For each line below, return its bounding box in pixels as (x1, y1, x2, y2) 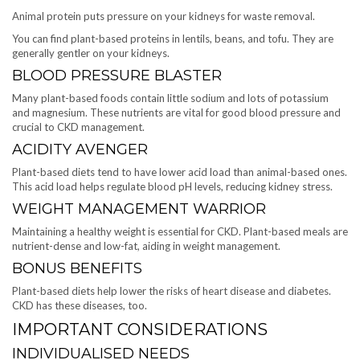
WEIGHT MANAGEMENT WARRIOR (12, 199, 266, 218)
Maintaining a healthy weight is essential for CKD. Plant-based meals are (12, 224, 348, 238)
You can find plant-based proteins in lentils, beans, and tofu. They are (12, 31, 333, 45)
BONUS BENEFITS (12, 259, 142, 277)
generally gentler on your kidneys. (12, 46, 170, 59)
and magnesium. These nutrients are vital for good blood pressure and (12, 105, 341, 119)
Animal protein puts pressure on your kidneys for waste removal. (12, 9, 315, 22)
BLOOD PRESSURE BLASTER (12, 66, 222, 84)
